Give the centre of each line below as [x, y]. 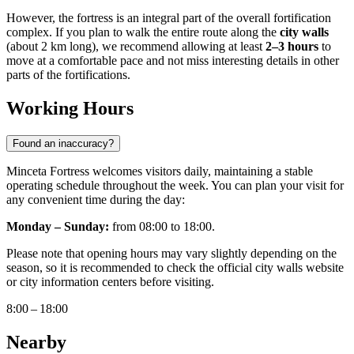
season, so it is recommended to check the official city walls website [175, 268]
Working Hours [70, 109]
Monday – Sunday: [58, 227]
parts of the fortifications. [68, 75]
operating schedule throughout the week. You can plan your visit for [175, 186]
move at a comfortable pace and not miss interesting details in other [173, 61]
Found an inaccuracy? [63, 144]
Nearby [36, 342]
